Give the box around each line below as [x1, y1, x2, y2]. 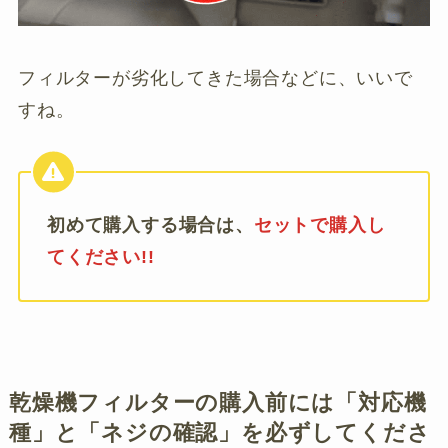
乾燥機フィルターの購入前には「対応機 [8, 390, 427, 415]
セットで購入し [253, 214, 386, 235]
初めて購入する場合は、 [46, 214, 254, 235]
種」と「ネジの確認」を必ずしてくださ [8, 420, 431, 445]
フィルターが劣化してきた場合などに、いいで [17, 67, 413, 88]
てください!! [46, 246, 155, 267]
